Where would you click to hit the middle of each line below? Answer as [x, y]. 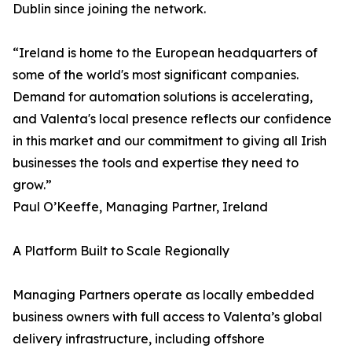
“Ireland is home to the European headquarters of [165, 53]
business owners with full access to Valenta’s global [167, 317]
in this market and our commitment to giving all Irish [170, 141]
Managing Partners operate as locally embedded [163, 295]
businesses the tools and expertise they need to [156, 163]
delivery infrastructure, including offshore [139, 339]
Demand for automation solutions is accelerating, [163, 97]
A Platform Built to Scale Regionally [121, 251]
